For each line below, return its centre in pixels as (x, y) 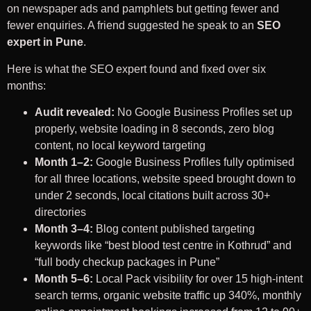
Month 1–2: (64, 162)
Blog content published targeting (174, 228)
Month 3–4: (64, 228)
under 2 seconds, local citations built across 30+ (152, 195)
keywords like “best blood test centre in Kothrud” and (163, 245)
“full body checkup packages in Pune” (127, 262)
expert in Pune (45, 42)
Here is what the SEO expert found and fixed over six (136, 69)
